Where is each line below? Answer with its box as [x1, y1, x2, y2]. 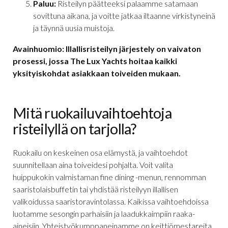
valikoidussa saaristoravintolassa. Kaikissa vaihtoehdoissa [13, 196, 209, 206]
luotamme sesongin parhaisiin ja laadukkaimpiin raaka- [13, 208, 195, 218]
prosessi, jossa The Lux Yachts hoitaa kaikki [13, 55, 177, 66]
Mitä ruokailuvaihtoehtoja [13, 103, 172, 122]
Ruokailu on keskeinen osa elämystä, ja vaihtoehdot [13, 147, 188, 157]
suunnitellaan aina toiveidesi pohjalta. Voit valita [13, 159, 173, 169]
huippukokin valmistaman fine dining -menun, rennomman [13, 172, 206, 182]
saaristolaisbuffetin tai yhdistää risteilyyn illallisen [13, 184, 178, 194]
